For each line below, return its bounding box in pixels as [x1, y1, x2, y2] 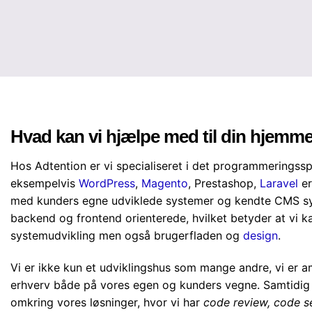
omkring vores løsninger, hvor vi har [10, 295, 203, 309]
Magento [141, 176, 188, 190]
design [243, 228, 278, 242]
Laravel [260, 176, 298, 190]
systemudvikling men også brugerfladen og [10, 228, 243, 242]
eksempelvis [10, 176, 79, 190]
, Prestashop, [188, 176, 260, 190]
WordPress [79, 176, 135, 190]
